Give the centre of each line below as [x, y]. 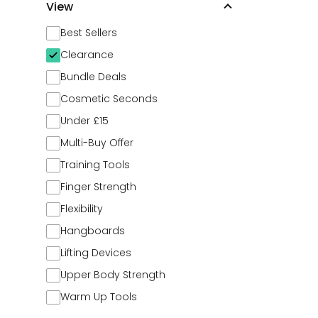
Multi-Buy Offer [97, 143]
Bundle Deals [93, 77]
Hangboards [93, 231]
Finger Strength [98, 187]
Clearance [87, 55]
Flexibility [82, 209]
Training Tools [95, 165]
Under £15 [84, 121]
